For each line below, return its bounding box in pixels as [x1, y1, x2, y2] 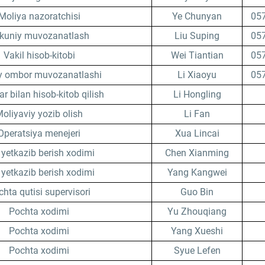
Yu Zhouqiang [167, 206, 227, 217]
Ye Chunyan [172, 11, 222, 22]
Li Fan [184, 108, 210, 119]
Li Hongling [173, 89, 221, 100]
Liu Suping [174, 30, 219, 41]
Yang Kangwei [167, 167, 227, 178]
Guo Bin [180, 186, 214, 198]
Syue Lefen [173, 245, 221, 256]
